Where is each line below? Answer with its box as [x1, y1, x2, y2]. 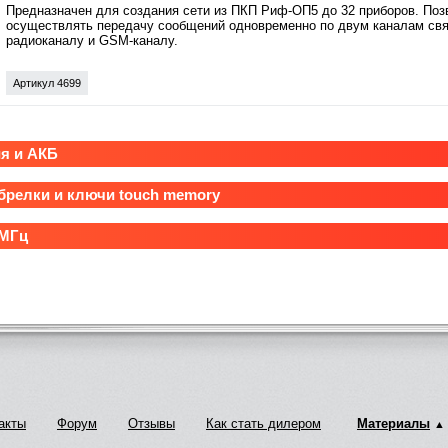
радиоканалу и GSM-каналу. [6, 32, 178, 48]
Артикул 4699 [13, 76, 81, 89]
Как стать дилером [206, 415, 321, 431]
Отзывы [128, 415, 175, 431]
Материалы [357, 415, 430, 431]
